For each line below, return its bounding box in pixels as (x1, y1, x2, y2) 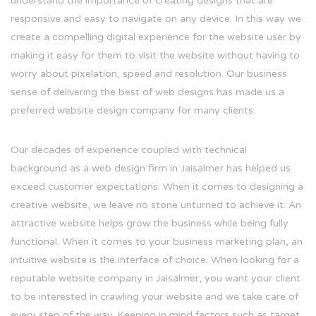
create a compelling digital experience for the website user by (11, 30, 301, 43)
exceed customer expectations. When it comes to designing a (11, 180, 303, 193)
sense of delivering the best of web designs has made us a (11, 85, 284, 98)
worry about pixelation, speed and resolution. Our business (11, 67, 287, 80)
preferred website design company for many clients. (11, 104, 255, 116)
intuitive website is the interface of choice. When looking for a (11, 253, 299, 266)
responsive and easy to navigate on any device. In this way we (11, 12, 301, 25)
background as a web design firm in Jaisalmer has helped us (11, 162, 291, 174)
